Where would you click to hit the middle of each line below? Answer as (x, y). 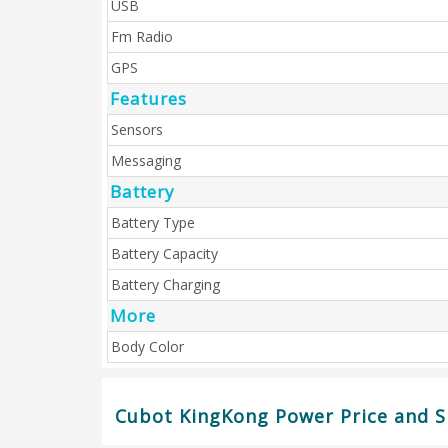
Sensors (137, 129)
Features (148, 98)
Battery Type (153, 222)
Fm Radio (142, 36)
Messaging (146, 160)
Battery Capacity (164, 253)
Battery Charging (165, 284)
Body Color (147, 346)
